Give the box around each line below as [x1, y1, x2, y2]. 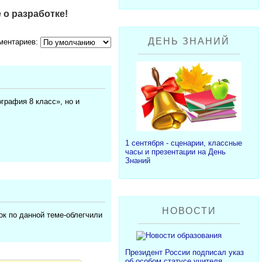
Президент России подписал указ [125, 247, 244, 257]
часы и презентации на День [125, 147, 226, 156]
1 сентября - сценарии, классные [125, 138, 242, 147]
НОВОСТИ [161, 205, 216, 216]
